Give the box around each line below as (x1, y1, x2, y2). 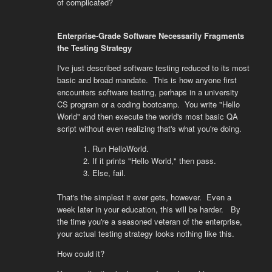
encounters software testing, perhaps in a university (56, 86, 239, 98)
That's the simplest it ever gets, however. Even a (56, 191, 231, 203)
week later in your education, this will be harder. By (56, 203, 240, 215)
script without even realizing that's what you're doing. (56, 123, 242, 134)
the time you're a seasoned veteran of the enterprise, (56, 215, 242, 227)
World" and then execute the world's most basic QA (56, 110, 238, 122)
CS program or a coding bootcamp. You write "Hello (56, 98, 240, 110)
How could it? (56, 247, 104, 259)
